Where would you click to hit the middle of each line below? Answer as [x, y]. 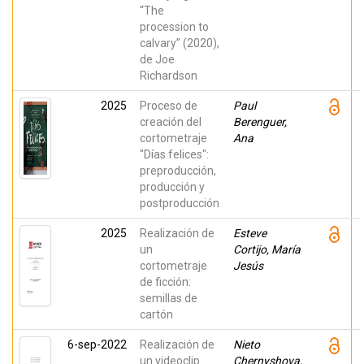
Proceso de [169, 106]
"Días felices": [174, 154]
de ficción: [165, 282]
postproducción [180, 203]
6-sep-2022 [97, 344]
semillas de [169, 298]
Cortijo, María [267, 249]
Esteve [250, 233]
